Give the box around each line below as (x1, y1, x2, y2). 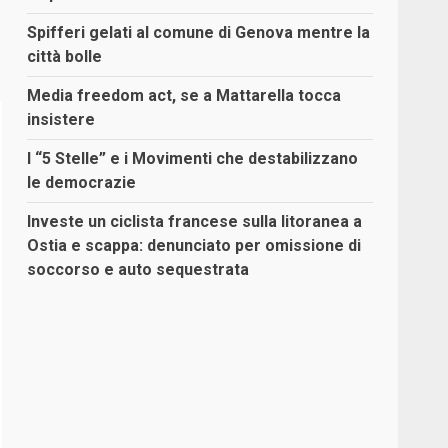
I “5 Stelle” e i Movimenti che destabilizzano (27, 149, 359, 169)
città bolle (27, 47, 103, 67)
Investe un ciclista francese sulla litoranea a (27, 212, 363, 232)
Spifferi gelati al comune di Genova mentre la (27, 23, 371, 43)
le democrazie (27, 173, 137, 193)
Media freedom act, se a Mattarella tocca (27, 86, 342, 106)
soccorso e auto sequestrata (27, 260, 250, 280)
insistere (27, 110, 96, 130)
